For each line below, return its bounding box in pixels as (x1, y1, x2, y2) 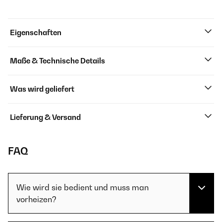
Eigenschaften (10, 28, 61, 37)
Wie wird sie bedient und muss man (16, 182, 149, 192)
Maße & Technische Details (10, 56, 105, 65)
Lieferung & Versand (10, 113, 81, 121)
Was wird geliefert (10, 85, 74, 93)
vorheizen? (16, 194, 56, 204)
